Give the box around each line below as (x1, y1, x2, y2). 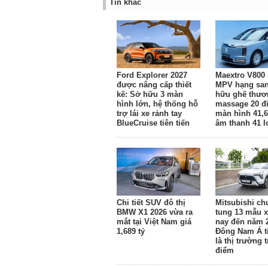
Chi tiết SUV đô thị (117, 198, 185, 207)
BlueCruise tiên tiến (117, 118, 190, 127)
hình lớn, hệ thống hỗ (117, 99, 198, 108)
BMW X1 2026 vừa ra (117, 208, 193, 217)
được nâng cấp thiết (117, 80, 191, 89)
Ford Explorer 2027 (117, 71, 187, 80)
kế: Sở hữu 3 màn (117, 90, 183, 99)
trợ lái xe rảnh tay (117, 109, 182, 118)
